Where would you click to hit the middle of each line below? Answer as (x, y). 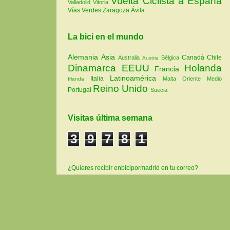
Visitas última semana (110, 118)
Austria (152, 58)
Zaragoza (117, 10)
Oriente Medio (202, 79)
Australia (130, 58)
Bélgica (171, 58)
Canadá (194, 58)
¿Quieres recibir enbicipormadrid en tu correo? (133, 168)
